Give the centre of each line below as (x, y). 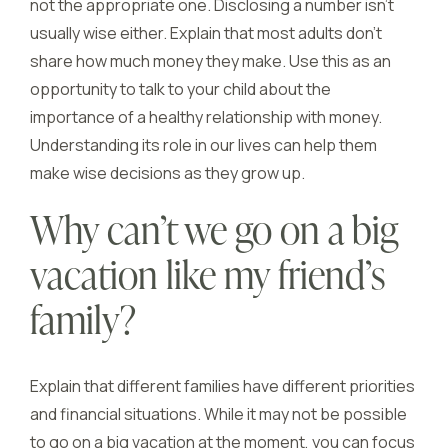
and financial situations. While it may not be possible (218, 414)
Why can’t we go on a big (214, 234)
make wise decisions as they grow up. (167, 173)
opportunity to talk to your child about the (180, 89)
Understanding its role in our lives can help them (203, 145)
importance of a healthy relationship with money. (206, 117)
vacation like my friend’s (207, 279)
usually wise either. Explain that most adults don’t (206, 33)
